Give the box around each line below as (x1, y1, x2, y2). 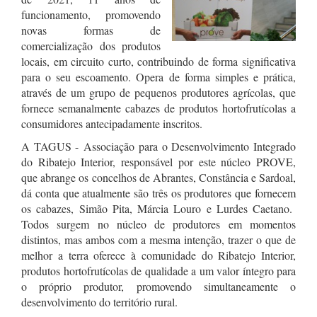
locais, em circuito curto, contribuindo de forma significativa (21, 54, 296, 69)
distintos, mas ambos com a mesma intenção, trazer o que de (21, 232, 296, 247)
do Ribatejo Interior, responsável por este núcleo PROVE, (21, 154, 296, 169)
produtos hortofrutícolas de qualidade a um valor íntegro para (21, 263, 296, 278)
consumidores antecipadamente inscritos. (21, 116, 202, 131)
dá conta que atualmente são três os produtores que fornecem (21, 185, 296, 200)
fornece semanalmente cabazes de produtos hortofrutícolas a (21, 100, 296, 115)
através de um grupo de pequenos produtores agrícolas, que (21, 85, 296, 100)
